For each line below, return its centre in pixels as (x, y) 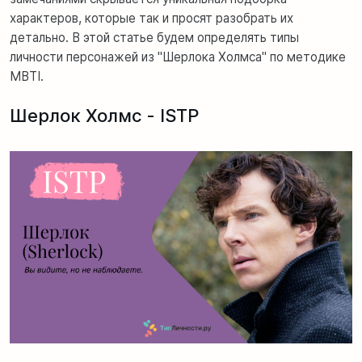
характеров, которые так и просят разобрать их (152, 18)
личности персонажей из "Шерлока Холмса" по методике (178, 57)
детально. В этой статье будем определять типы (154, 37)
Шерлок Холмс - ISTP (104, 115)
